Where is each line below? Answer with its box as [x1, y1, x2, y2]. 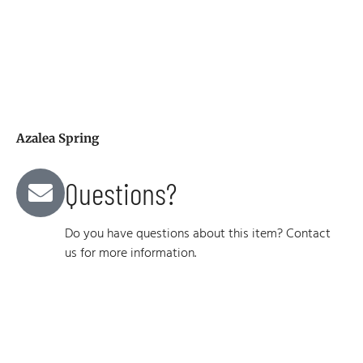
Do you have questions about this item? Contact [65, 224, 331, 246]
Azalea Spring [16, 130, 99, 147]
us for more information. [65, 243, 196, 265]
